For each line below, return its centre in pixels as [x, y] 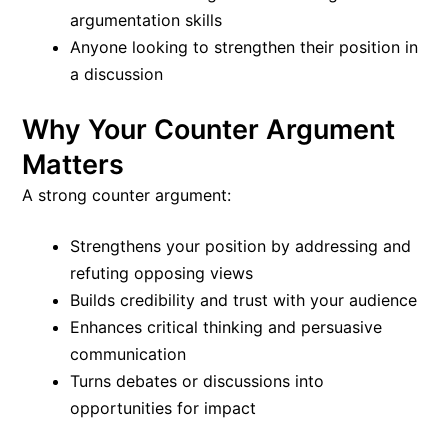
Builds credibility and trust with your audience [243, 299]
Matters [73, 164]
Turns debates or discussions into [197, 380]
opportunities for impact [163, 407]
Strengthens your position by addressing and [240, 245]
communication [128, 353]
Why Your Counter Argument [208, 129]
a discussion [116, 73]
